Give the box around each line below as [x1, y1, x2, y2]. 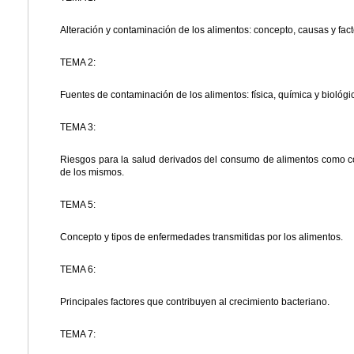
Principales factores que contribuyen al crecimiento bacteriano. [60, 296, 330, 308]
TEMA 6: [60, 264, 96, 276]
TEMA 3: [60, 122, 96, 134]
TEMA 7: [60, 329, 96, 341]
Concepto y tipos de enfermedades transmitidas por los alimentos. [60, 232, 343, 243]
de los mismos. [60, 167, 124, 179]
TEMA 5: [60, 199, 96, 211]
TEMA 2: [60, 57, 96, 69]
